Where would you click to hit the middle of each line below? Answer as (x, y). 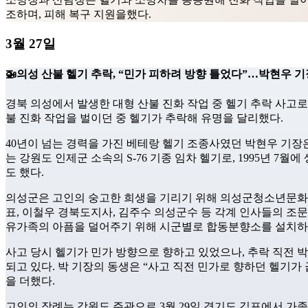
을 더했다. (30, 280)
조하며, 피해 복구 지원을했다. (78, 14)
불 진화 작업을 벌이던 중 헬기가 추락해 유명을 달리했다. (144, 118)
